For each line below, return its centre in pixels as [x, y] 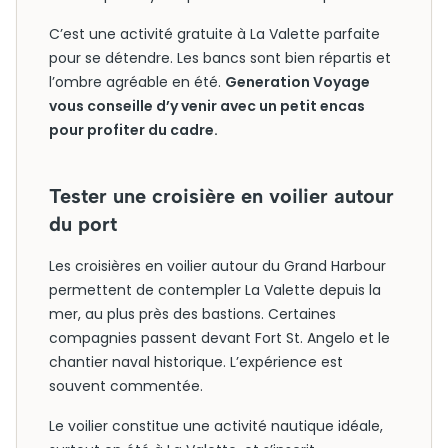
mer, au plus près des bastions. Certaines [192, 314]
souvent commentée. [126, 386]
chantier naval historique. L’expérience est [196, 362]
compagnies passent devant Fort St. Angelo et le [219, 338]
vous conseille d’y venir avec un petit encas [207, 106]
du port [83, 224]
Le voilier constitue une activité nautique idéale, [216, 426]
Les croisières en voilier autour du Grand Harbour [217, 266]
